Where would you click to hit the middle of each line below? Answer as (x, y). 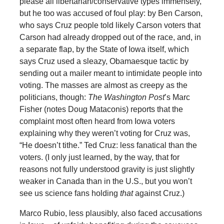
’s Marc (177, 97)
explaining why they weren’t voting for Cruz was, (104, 133)
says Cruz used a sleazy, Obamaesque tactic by (104, 61)
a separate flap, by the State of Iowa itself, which (104, 49)
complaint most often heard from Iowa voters (97, 121)
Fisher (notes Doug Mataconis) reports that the (101, 109)
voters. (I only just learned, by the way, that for (99, 157)
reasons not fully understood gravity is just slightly (107, 169)
